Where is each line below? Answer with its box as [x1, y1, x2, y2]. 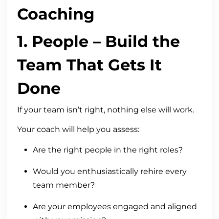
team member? [33, 180, 95, 190]
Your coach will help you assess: [17, 125, 139, 134]
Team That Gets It [17, 55, 162, 75]
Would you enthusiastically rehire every [33, 167, 187, 176]
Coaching [17, 4, 94, 24]
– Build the [88, 32, 180, 51]
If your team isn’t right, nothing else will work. [17, 105, 194, 115]
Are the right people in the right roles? [33, 145, 183, 155]
